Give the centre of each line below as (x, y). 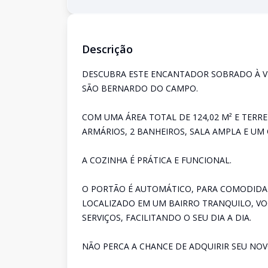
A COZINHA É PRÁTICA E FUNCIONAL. (157, 160)
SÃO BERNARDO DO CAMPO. (140, 88)
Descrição (107, 49)
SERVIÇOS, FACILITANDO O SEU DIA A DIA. (167, 217)
